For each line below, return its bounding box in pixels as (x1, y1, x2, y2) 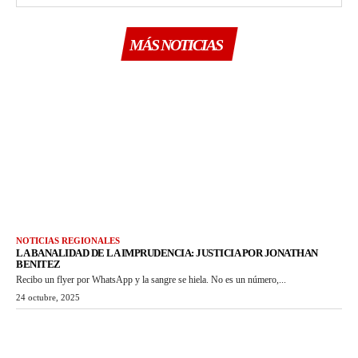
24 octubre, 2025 (16, 292, 80, 302)
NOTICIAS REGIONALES (16, 235, 120, 245)
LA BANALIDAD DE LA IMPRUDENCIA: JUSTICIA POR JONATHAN (16, 246, 318, 259)
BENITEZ (16, 257, 61, 270)
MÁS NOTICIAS (129, 36, 222, 54)
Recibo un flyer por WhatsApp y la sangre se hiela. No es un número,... (16, 273, 286, 285)
